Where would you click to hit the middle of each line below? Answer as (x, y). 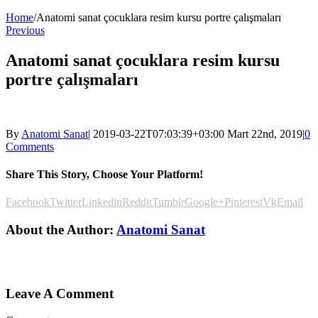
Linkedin (102, 202)
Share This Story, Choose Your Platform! (104, 174)
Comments (30, 146)
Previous (25, 30)
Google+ (204, 202)
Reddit (137, 202)
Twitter (66, 202)
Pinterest (243, 202)
